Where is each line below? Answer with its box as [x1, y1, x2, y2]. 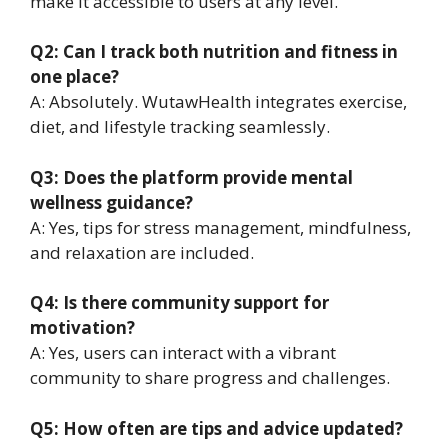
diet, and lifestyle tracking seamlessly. [30, 115, 330, 139]
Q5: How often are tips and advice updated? [30, 416, 403, 440]
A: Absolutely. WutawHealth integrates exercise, [30, 90, 407, 114]
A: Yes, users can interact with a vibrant [30, 341, 336, 365]
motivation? [30, 316, 135, 340]
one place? [30, 65, 119, 89]
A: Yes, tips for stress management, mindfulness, [30, 215, 411, 239]
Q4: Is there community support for [30, 291, 329, 315]
